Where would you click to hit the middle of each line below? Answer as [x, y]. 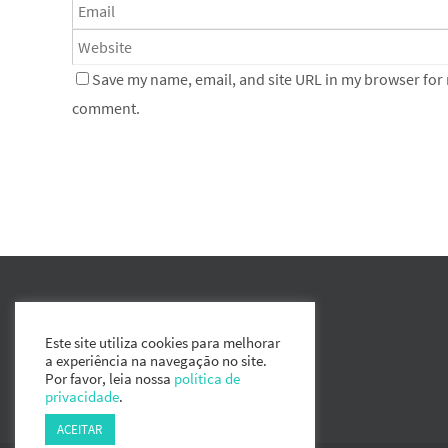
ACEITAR [80, 429]
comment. [106, 107]
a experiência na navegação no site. [156, 361]
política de [207, 379]
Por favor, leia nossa [109, 379]
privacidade [82, 397]
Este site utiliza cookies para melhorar [162, 343]
